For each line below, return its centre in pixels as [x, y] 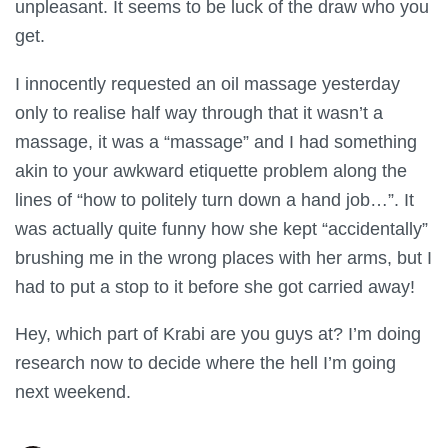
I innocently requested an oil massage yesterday [207, 83]
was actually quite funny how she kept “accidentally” [221, 228]
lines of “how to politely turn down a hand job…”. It [214, 199]
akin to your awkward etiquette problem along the [211, 170]
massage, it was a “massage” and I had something [216, 141]
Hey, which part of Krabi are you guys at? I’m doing [218, 334]
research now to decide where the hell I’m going [205, 363]
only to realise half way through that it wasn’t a [199, 112]
